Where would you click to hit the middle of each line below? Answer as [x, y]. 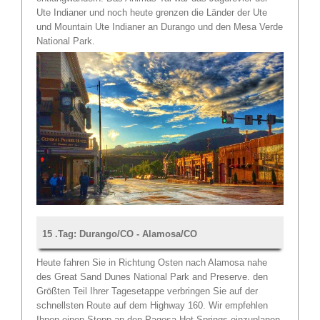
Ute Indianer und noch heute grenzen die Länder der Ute [152, 12]
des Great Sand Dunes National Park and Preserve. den [152, 277]
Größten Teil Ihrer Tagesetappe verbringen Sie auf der [147, 291]
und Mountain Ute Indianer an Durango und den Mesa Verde [160, 26]
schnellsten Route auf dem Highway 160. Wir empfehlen [152, 306]
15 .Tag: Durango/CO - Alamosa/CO [120, 234]
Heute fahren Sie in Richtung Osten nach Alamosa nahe [152, 263]
